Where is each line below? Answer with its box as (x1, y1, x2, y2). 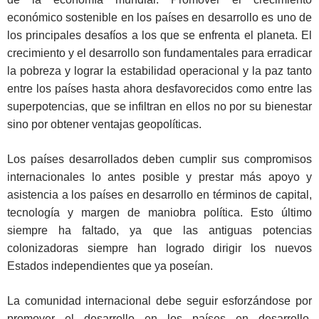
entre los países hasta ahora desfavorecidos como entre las (7, 83, 312, 95)
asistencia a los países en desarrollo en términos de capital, (7, 189, 312, 202)
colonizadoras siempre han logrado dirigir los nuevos (7, 242, 312, 255)
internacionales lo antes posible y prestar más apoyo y (7, 171, 312, 184)
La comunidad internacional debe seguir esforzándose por (7, 295, 312, 308)
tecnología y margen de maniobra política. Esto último (7, 206, 312, 219)
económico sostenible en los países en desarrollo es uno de (7, 11, 312, 24)
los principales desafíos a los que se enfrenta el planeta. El (7, 29, 312, 42)
